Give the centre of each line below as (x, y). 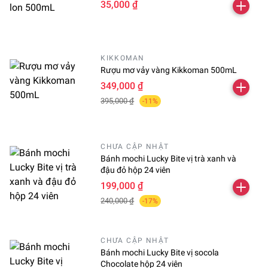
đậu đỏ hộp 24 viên (136, 170)
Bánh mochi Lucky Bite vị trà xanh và (169, 158)
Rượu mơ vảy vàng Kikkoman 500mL (169, 70)
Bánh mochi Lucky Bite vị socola (160, 253)
